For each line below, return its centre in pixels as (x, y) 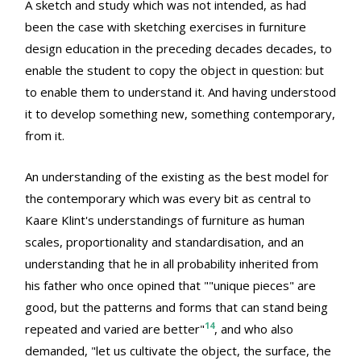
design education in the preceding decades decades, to (178, 48)
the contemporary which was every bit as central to (168, 198)
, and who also (254, 328)
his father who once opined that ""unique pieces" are (170, 285)
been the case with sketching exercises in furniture (166, 26)
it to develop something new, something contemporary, (180, 113)
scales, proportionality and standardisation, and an (164, 241)
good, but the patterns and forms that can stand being (176, 307)
